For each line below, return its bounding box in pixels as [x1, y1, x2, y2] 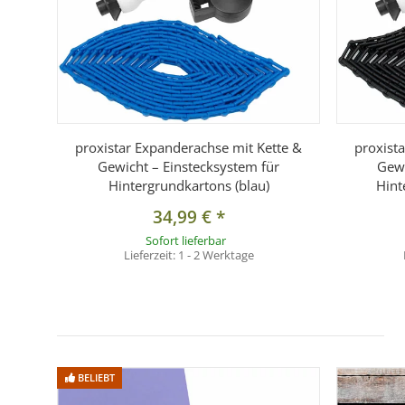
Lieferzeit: [123, 246, 178, 263]
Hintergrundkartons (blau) [108, 175, 269, 194]
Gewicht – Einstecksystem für [98, 156, 280, 175]
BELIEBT [74, 370, 115, 384]
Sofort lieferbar [145, 231, 226, 249]
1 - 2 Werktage [177, 246, 254, 263]
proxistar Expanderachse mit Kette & [75, 137, 303, 156]
